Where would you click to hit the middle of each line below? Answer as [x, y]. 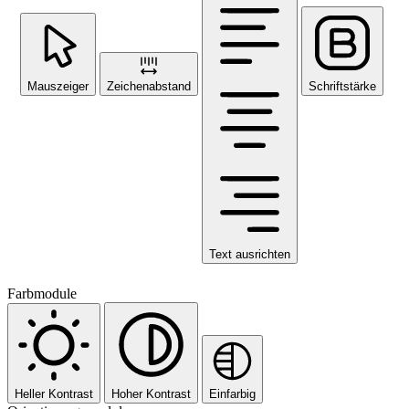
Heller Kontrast [54, 393]
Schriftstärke [342, 86]
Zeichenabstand [149, 86]
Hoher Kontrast [151, 393]
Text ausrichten [250, 254]
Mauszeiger [58, 86]
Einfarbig [232, 393]
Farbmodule [42, 293]
